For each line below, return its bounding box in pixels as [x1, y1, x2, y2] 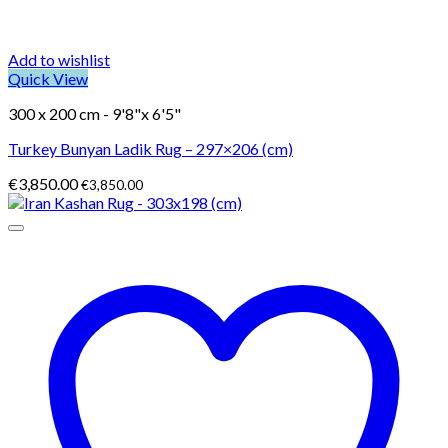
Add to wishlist [8, 49, 110, 69]
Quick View [8, 68, 88, 88]
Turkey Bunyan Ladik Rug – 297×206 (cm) [8, 138, 293, 158]
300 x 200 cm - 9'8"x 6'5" [8, 103, 181, 123]
